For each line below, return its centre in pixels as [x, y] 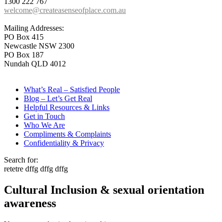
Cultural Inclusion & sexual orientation [104, 190]
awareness [30, 203]
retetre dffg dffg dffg [36, 169]
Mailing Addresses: [34, 28]
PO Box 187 [24, 55]
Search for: [21, 160]
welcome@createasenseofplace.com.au [65, 10]
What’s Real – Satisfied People [72, 90]
